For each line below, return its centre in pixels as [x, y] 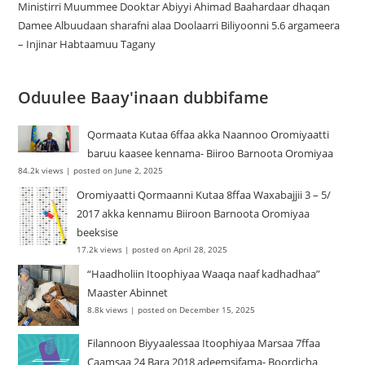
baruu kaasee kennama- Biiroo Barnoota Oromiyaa [211, 153]
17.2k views [100, 249]
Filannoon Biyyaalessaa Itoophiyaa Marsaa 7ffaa [204, 343]
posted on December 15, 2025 [197, 309]
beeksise [98, 232]
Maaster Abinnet [128, 292]
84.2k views [41, 170]
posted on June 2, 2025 [119, 170]
